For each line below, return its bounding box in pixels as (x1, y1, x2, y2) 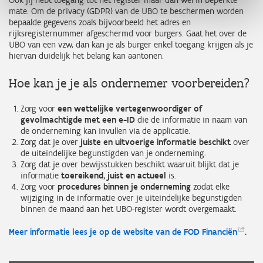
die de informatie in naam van (135, 114, 247, 126)
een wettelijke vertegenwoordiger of (58, 103, 202, 114)
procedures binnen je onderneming (58, 181, 191, 193)
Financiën (202, 227, 237, 238)
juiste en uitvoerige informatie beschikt (80, 137, 231, 148)
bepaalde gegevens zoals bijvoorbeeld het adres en (9, 17, 191, 28)
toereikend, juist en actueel (59, 170, 166, 181)
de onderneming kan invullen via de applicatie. (21, 126, 190, 137)
